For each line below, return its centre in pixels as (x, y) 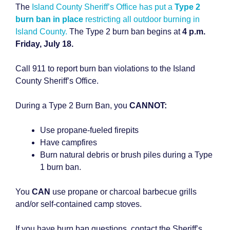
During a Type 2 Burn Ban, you (72, 106)
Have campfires (69, 142)
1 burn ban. (61, 167)
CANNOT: (148, 106)
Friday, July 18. (44, 44)
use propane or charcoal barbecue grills (123, 192)
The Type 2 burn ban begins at (125, 32)
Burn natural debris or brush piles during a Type (126, 155)
